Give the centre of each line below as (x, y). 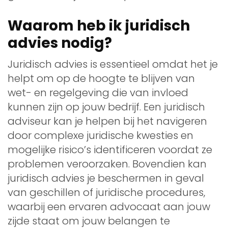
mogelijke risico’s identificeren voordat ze (110, 149)
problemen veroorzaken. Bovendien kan (107, 164)
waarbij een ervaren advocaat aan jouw (109, 206)
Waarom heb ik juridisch (99, 25)
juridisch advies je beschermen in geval (106, 178)
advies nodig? (60, 43)
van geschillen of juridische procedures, (106, 192)
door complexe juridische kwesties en (101, 135)
